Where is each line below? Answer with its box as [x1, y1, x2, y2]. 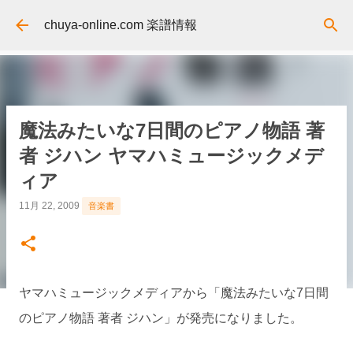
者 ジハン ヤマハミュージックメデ [19, 145, 324, 166]
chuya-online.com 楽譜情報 [44, 17, 197, 32]
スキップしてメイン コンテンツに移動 [68, 13, 285, 26]
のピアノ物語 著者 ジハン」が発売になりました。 [19, 311, 303, 325]
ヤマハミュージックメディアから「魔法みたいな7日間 [19, 286, 329, 299]
